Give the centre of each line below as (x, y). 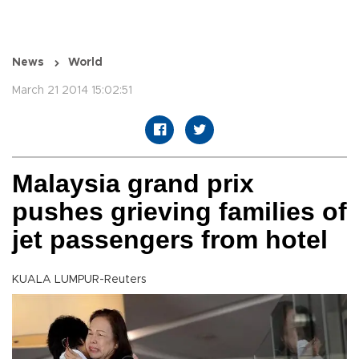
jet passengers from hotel (170, 240)
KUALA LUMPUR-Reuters (79, 280)
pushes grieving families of (179, 212)
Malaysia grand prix (133, 184)
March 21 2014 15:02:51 (72, 91)
